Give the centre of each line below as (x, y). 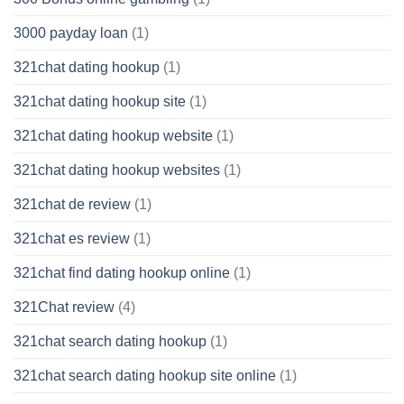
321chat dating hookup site (100, 101)
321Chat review (64, 307)
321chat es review (72, 238)
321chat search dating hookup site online (145, 375)
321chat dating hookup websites (117, 170)
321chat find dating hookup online (122, 272)
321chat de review (72, 204)
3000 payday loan (71, 32)
